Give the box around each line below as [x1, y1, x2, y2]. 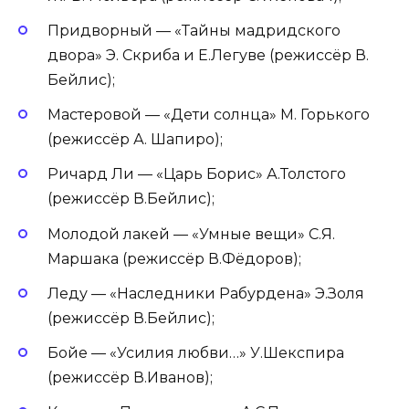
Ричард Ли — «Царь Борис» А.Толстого [47, 165, 346, 184]
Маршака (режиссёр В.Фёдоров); [47, 249, 301, 267]
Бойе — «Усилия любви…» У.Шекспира [47, 343, 344, 362]
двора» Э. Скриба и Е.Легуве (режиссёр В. [47, 47, 369, 65]
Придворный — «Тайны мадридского [47, 22, 341, 40]
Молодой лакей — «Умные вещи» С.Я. [47, 225, 335, 243]
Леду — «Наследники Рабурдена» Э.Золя [47, 284, 364, 302]
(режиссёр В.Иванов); [47, 368, 213, 386]
